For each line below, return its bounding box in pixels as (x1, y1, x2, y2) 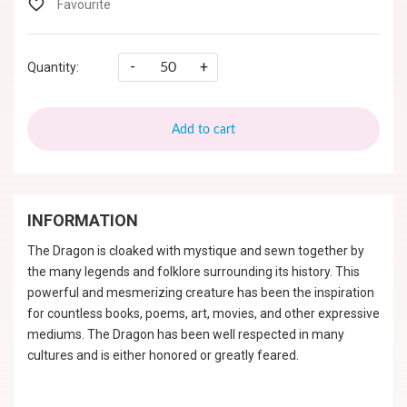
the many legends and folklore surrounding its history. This (27, 264, 360, 279)
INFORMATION (27, 211, 138, 230)
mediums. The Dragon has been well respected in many (27, 327, 344, 342)
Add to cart (172, 124, 235, 136)
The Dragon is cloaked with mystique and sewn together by (27, 243, 364, 258)
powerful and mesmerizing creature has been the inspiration (27, 285, 374, 300)
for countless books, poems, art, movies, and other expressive (27, 306, 380, 321)
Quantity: (27, 60, 79, 74)
